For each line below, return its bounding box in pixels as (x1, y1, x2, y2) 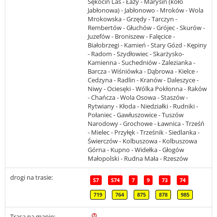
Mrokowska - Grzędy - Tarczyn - (88, 15, 177, 24)
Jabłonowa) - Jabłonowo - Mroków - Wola (88, 6, 203, 15)
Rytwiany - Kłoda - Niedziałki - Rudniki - (88, 102, 198, 111)
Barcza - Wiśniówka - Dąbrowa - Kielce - (88, 67, 198, 76)
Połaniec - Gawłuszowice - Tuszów (88, 110, 184, 120)
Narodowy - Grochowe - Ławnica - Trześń (88, 119, 204, 128)
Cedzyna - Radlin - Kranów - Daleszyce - (88, 76, 199, 85)
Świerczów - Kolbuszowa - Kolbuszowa (88, 137, 197, 146)
